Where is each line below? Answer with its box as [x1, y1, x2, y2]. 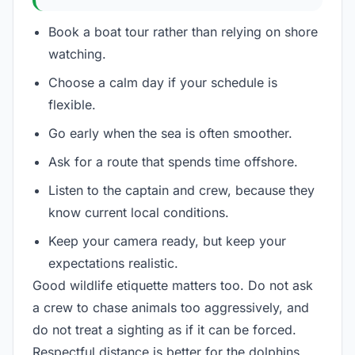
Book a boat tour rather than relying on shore [48, 23, 318, 40]
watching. [48, 45, 106, 62]
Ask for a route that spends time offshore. [48, 153, 298, 170]
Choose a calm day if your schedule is [48, 74, 277, 90]
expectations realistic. [48, 254, 178, 271]
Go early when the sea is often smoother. [48, 124, 292, 141]
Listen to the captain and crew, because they [48, 181, 315, 198]
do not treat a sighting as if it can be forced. [32, 321, 296, 338]
